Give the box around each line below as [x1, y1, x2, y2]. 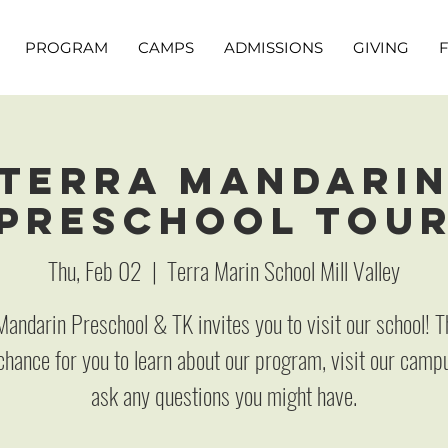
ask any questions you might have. [90, 376, 357, 413]
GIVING [353, 38, 410, 57]
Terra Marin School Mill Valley [166, 251, 400, 288]
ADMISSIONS [224, 38, 324, 57]
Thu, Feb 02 [47, 251, 142, 288]
